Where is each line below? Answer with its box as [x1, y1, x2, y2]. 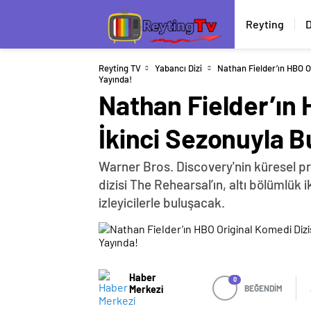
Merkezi [129, 283, 163, 295]
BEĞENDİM [244, 283, 283, 293]
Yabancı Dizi [155, 62, 202, 74]
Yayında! [99, 74, 132, 85]
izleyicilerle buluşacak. [99, 194, 225, 210]
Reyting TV [99, 62, 141, 74]
